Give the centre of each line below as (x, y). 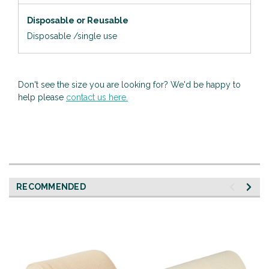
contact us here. (97, 97)
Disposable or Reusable (79, 20)
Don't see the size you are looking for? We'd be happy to (129, 84)
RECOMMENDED (51, 186)
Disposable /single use (73, 36)
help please (42, 97)
